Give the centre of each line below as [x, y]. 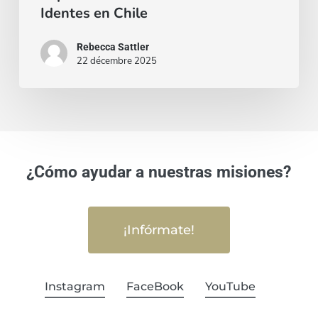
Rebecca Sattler [113, 46]
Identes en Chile [94, 13]
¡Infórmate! [159, 230]
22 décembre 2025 [116, 60]
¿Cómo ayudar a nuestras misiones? [159, 172]
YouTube [230, 286]
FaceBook [155, 286]
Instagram [75, 286]
